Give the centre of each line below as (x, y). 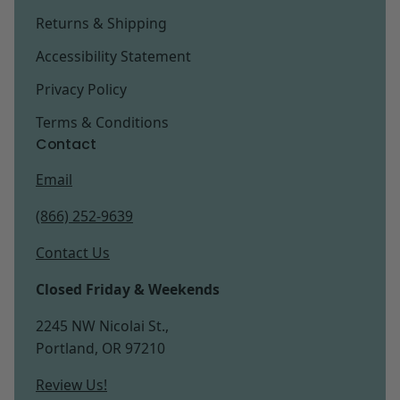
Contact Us (73, 253)
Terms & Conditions (102, 123)
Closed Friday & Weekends (128, 290)
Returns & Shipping (101, 24)
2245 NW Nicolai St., (102, 326)
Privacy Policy (81, 90)
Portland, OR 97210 (100, 349)
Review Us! (71, 385)
